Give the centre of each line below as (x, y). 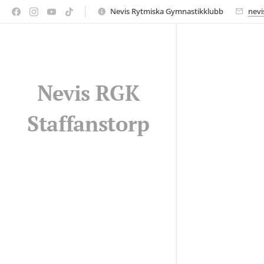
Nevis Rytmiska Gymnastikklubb (167, 11)
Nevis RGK (88, 93)
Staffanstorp (88, 123)
